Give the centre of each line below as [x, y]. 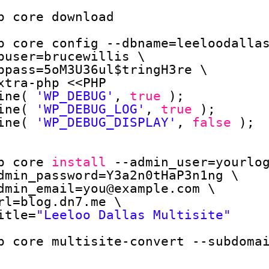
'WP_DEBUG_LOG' [90, 109]
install [79, 162]
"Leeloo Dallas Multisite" [133, 215]
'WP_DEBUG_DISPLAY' [106, 122]
